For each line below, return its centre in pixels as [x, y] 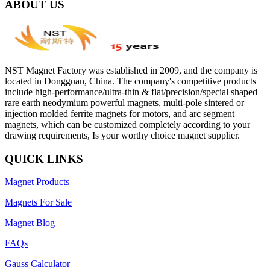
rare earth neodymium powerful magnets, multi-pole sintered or [124, 102]
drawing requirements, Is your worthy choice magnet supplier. [122, 135]
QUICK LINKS [44, 159]
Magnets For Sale [38, 202]
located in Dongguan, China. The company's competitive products [130, 81]
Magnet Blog [30, 223]
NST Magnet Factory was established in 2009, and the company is [131, 70]
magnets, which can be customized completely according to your [127, 124]
